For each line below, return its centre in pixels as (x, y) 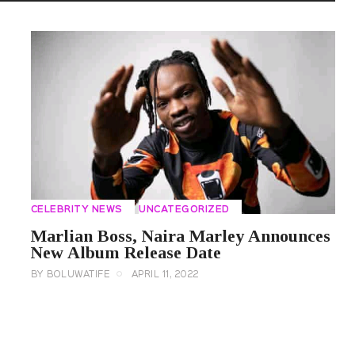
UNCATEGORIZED (184, 210)
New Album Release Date (126, 252)
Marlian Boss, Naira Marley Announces (180, 235)
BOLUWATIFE (79, 275)
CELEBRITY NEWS (76, 210)
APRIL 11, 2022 (165, 275)
